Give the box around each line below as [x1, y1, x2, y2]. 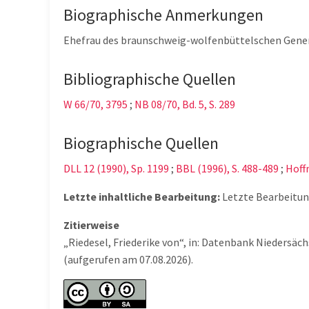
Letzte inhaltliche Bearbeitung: [63, 190, 220, 204]
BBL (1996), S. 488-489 [176, 161, 279, 176]
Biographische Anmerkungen [63, 4, 263, 26]
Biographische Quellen [63, 132, 219, 154]
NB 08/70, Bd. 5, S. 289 [134, 97, 235, 112]
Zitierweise [63, 218, 119, 232]
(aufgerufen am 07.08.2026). [63, 252, 193, 267]
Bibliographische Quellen [63, 68, 236, 90]
